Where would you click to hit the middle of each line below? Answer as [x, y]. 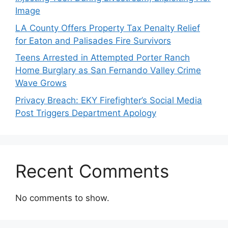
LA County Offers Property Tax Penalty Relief [108, 28]
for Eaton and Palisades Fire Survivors [93, 40]
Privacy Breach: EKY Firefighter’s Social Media [109, 100]
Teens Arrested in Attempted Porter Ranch [103, 58]
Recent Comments [92, 171]
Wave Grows [41, 83]
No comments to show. [62, 198]
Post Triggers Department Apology [86, 113]
